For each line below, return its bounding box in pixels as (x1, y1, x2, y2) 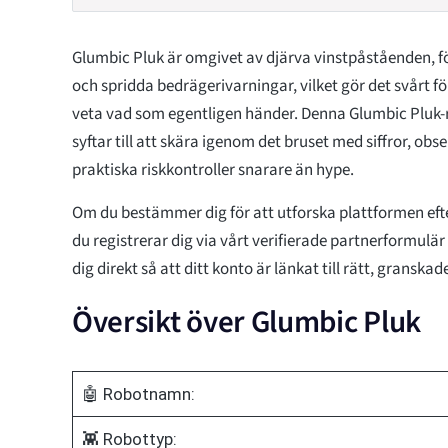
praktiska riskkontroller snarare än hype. (72, 157, 354, 182)
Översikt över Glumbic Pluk (72, 299, 421, 344)
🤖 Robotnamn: (81, 383, 195, 404)
